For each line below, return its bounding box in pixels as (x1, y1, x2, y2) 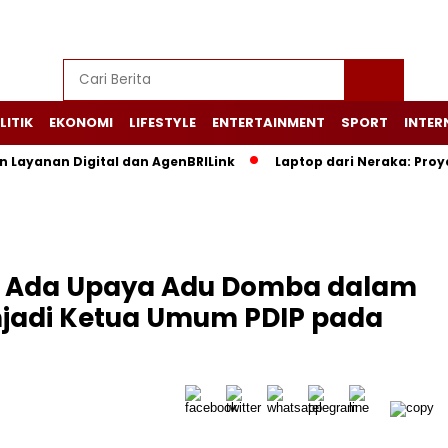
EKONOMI (49, 113, 113, 132)
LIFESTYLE (129, 113, 196, 132)
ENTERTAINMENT (212, 113, 325, 132)
